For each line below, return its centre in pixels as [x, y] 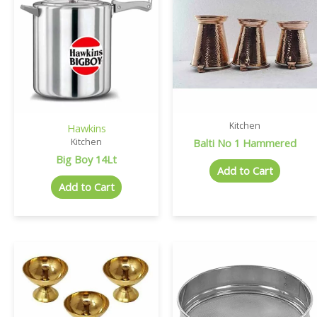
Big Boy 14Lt [86, 159]
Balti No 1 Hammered [245, 143]
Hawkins [86, 128]
